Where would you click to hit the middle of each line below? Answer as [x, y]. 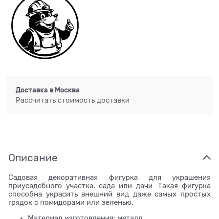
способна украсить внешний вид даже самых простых [109, 194]
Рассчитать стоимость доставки [73, 100]
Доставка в [35, 90]
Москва [67, 90]
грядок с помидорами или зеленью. [72, 202]
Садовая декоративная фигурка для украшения [109, 177]
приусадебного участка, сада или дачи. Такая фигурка [109, 186]
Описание [33, 158]
